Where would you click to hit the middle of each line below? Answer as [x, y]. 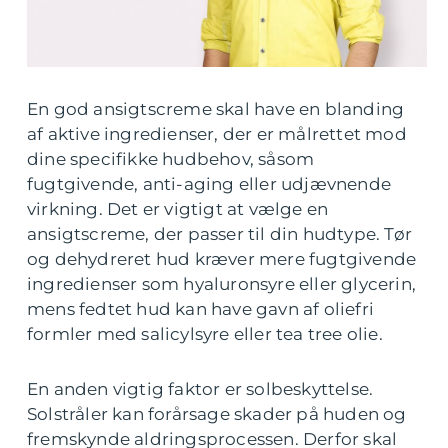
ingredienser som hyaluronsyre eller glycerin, [222, 284]
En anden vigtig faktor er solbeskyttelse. [200, 389]
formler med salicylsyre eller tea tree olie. [205, 334]
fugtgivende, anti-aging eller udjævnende [209, 184]
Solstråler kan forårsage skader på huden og [217, 414]
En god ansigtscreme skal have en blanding [216, 109]
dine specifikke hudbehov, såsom [171, 159]
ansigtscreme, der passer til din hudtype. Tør [220, 234]
